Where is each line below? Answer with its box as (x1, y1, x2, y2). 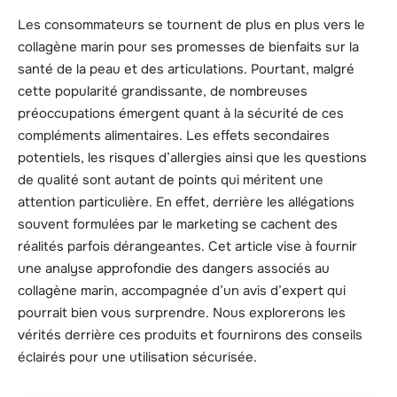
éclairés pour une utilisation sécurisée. (18, 348, 257, 367)
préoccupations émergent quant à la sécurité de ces (18, 105, 344, 123)
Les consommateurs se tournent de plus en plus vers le (18, 16, 365, 35)
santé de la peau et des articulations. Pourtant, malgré (18, 60, 354, 79)
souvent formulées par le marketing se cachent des (18, 215, 338, 234)
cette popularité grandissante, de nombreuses (18, 82, 307, 101)
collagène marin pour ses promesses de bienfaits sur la (18, 38, 359, 57)
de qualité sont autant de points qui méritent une (18, 171, 323, 190)
